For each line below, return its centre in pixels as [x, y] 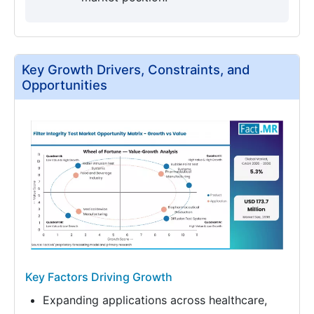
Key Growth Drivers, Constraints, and [136, 69]
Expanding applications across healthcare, [155, 300]
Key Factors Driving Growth [99, 277]
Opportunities [64, 84]
